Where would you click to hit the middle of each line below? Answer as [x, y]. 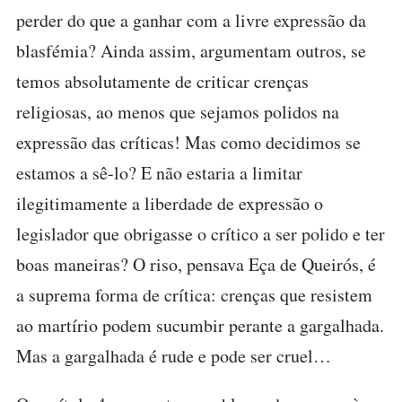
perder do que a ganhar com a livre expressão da [191, 20]
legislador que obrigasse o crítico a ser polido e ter [201, 234]
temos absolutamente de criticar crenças [162, 81]
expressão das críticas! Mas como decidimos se [188, 142]
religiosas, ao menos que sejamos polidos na [178, 112]
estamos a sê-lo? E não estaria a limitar [159, 173]
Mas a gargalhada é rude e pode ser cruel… [174, 356]
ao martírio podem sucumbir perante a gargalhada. [200, 325]
